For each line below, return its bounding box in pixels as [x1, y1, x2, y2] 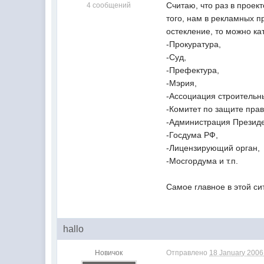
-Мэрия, [166, 78, 197, 88]
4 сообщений [87, 1, 131, 9]
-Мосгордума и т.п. [166, 156, 239, 166]
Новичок [95, 248, 123, 257]
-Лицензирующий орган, [166, 143, 260, 153]
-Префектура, [166, 65, 220, 75]
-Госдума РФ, [166, 130, 219, 140]
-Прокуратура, [166, 39, 222, 49]
